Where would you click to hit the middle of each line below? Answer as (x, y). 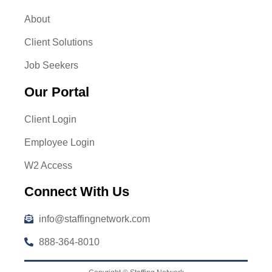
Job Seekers (52, 66)
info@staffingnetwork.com (95, 219)
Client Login (51, 119)
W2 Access (49, 165)
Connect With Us (77, 191)
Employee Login (60, 142)
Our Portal (57, 92)
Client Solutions (59, 42)
